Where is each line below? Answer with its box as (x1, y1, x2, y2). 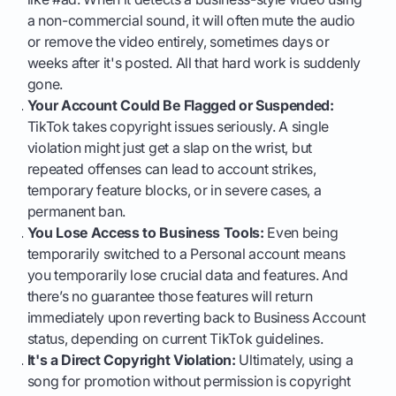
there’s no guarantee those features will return (27, 287, 313, 306)
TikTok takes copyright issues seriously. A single (27, 118, 329, 136)
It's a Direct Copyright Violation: (27, 351, 236, 369)
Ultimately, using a (235, 351, 354, 369)
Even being (263, 224, 339, 242)
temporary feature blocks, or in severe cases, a (27, 181, 322, 200)
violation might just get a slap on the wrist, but (27, 139, 312, 157)
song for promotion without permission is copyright (27, 372, 351, 391)
